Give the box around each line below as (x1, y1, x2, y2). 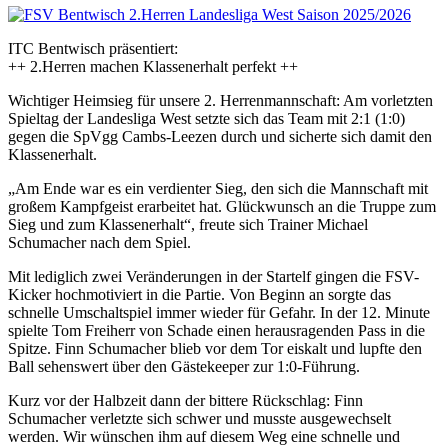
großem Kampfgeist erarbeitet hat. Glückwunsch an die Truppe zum (8, 197, 436, 215)
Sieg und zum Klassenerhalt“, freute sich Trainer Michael (8, 215, 368, 233)
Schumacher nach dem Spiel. (8, 233, 191, 251)
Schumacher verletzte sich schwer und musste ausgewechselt (8, 409, 391, 427)
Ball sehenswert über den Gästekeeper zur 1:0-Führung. (8, 357, 360, 375)
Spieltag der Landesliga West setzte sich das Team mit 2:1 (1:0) (8, 109, 405, 127)
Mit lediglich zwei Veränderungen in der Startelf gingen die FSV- (8, 267, 419, 285)
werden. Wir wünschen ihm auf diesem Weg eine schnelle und (8, 427, 400, 445)
